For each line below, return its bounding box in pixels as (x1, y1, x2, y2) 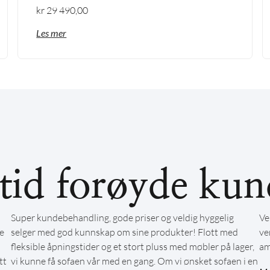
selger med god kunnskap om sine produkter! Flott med (10, 226, 238, 239)
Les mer (36, 27, 67, 39)
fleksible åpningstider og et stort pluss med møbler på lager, (10, 240, 254, 253)
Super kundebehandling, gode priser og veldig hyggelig (10, 212, 234, 224)
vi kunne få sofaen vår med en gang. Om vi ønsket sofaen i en (10, 255, 258, 268)
